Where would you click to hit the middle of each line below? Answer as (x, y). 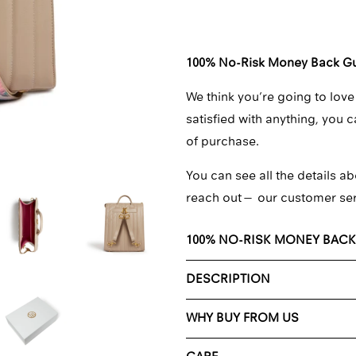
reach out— (222, 199)
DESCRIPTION (228, 280)
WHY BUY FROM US (242, 319)
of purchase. (222, 143)
